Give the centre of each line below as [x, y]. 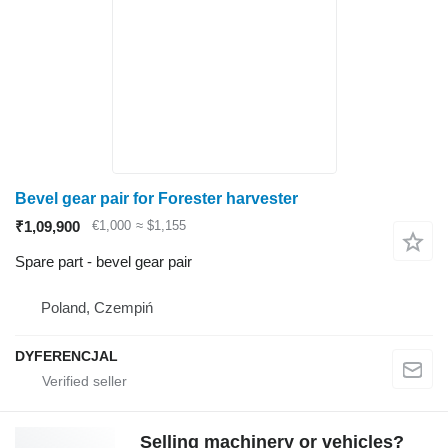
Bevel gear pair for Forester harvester [156, 198]
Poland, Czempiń [97, 307]
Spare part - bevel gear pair [103, 261]
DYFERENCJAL [66, 355]
